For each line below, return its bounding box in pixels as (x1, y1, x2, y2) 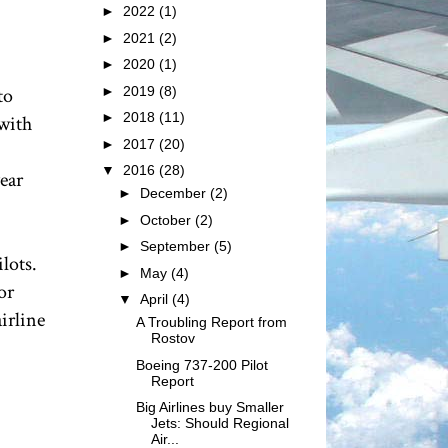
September (139, 238, 214, 254)
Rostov (150, 330, 195, 346)
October (139, 211, 195, 228)
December (139, 185, 210, 201)
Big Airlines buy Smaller (135, 399, 284, 415)
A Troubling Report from (135, 314, 287, 330)
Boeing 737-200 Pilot (135, 356, 268, 373)
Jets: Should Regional (150, 415, 289, 431)
